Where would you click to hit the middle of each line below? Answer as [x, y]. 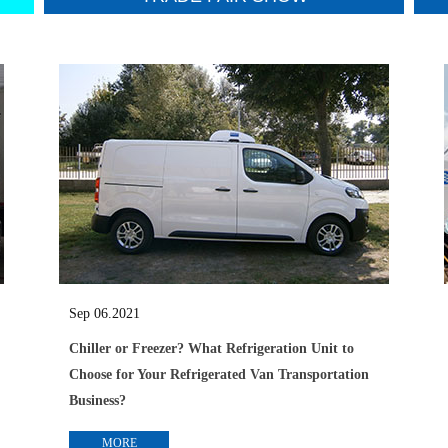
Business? [97, 400]
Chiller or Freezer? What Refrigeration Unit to [211, 348]
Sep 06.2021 [104, 313]
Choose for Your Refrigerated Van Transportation [219, 374]
